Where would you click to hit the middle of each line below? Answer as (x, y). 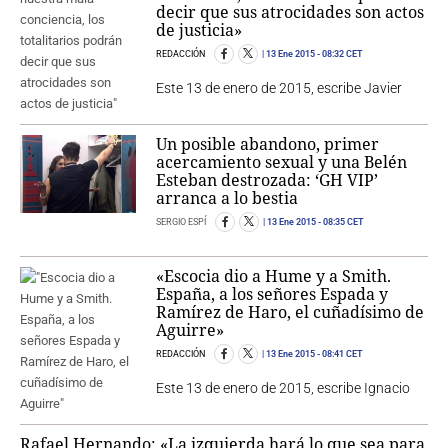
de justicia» (199, 30)
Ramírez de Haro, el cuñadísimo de (290, 312)
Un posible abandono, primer (268, 144)
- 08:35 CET (340, 222)
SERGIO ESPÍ (182, 222)
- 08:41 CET (339, 354)
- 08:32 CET (339, 54)
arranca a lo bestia (227, 198)
